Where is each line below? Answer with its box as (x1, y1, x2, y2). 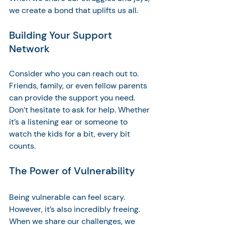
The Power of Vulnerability (9, 164, 135, 177)
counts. (9, 140, 38, 151)
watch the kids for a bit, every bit (9, 128, 132, 139)
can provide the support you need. (9, 92, 137, 103)
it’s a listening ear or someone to (9, 116, 130, 127)
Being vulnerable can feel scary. (9, 191, 127, 202)
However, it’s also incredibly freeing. (9, 203, 142, 214)
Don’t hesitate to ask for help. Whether (9, 104, 152, 115)
